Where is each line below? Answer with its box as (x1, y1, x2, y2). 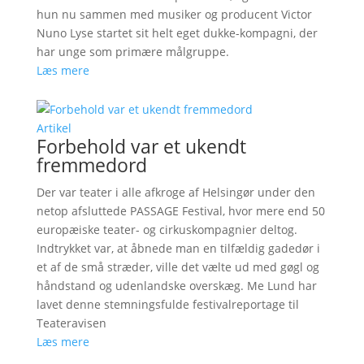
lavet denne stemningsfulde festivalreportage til (36, 296, 299, 312)
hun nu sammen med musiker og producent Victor (36, 6, 312, 22)
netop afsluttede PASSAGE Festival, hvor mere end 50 (36, 202, 325, 219)
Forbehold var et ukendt (36, 132, 246, 159)
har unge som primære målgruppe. (36, 43, 229, 59)
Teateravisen (36, 314, 106, 331)
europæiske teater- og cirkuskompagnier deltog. (36, 221, 297, 237)
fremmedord (36, 151, 147, 178)
